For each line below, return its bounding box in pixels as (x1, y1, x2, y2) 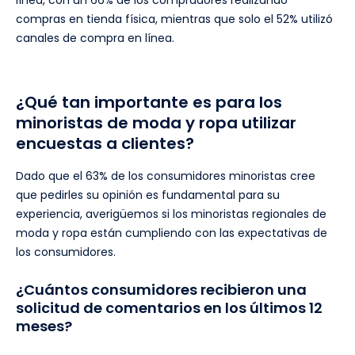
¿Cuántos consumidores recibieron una (16, 279, 307, 300)
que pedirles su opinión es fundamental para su (16, 186, 280, 203)
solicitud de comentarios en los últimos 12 (16, 297, 323, 318)
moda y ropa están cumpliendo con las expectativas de (16, 224, 327, 241)
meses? (16, 315, 72, 336)
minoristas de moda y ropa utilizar (16, 111, 296, 134)
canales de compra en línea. (16, 29, 174, 46)
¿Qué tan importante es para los (16, 90, 282, 113)
